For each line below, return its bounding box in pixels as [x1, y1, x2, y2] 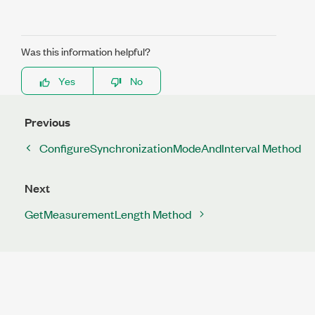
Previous [25, 114, 70, 130]
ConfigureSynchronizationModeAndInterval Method [39, 140, 301, 155]
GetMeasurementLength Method [25, 206, 191, 221]
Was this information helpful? [21, 44, 150, 58]
